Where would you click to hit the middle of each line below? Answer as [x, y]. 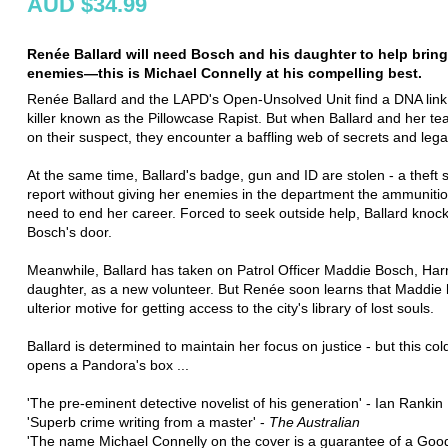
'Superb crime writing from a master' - [148, 421]
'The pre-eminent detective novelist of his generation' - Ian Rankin [235, 402]
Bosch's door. [69, 231]
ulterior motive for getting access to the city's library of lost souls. [230, 307]
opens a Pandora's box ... [108, 364]
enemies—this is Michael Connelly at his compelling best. [224, 72]
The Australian [314, 421]
